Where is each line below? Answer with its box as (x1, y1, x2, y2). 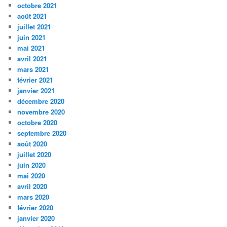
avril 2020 (17, 181, 48, 192)
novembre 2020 (17, 107, 65, 117)
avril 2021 (17, 54, 48, 64)
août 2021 (17, 11, 48, 21)
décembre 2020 (17, 96, 65, 106)
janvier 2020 (17, 213, 55, 223)
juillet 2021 (17, 22, 52, 32)
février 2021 (17, 75, 54, 85)
